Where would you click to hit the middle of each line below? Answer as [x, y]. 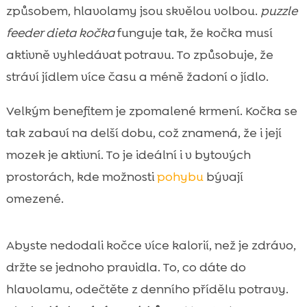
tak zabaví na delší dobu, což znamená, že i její [144, 133]
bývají [223, 177]
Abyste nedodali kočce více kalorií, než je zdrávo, [151, 246]
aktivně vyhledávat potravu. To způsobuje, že [139, 55]
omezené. [35, 199]
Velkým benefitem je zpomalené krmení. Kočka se [151, 111]
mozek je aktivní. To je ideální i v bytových [128, 155]
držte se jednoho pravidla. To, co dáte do [126, 268]
